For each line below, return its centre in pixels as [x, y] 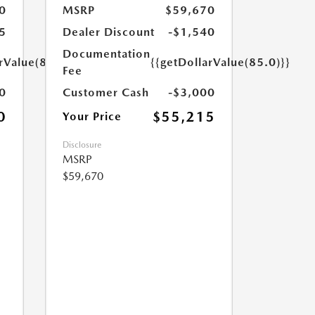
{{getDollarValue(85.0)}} [220, 62]
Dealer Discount [108, 32]
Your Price [92, 116]
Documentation [106, 54]
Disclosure [82, 145]
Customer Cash [105, 92]
